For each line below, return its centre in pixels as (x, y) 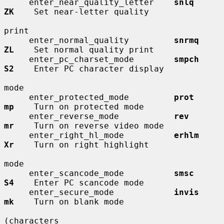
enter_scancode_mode (101, 173)
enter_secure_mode (101, 192)
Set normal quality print (84, 49)
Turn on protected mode (79, 106)
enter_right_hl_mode (101, 135)
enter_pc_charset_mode (101, 59)
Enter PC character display (89, 68)
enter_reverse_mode (101, 116)
